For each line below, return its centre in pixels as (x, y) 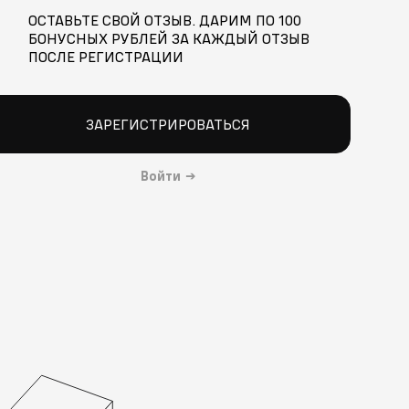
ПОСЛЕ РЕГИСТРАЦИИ (106, 56)
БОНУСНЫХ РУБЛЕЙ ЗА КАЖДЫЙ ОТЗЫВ (169, 38)
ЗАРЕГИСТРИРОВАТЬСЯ (168, 124)
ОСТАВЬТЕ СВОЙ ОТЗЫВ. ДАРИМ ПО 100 (165, 20)
